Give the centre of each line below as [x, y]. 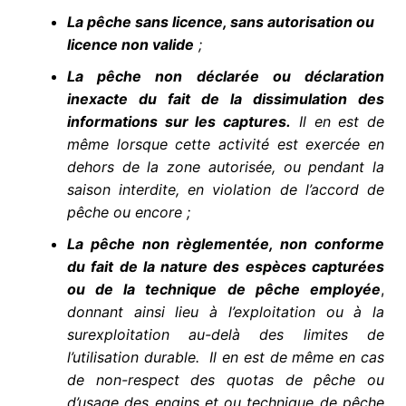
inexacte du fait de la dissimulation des [226, 99]
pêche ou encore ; [128, 213]
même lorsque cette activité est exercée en [226, 145]
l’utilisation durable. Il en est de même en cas [226, 358]
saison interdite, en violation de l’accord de [226, 190]
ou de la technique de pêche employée [224, 290]
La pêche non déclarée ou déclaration [226, 77]
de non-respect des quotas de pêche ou [226, 380]
